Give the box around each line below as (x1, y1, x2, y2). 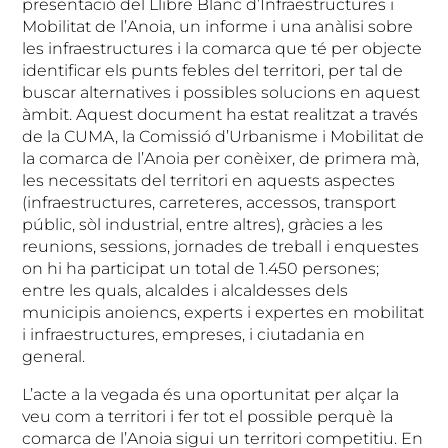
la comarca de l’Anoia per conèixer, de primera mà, (22, 149, 420, 168)
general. (22, 347, 86, 366)
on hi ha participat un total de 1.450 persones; (22, 259, 380, 278)
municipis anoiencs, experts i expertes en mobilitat (22, 303, 425, 322)
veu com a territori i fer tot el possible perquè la (22, 407, 394, 426)
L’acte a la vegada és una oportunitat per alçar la (22, 385, 400, 404)
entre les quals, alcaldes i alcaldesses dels (22, 281, 349, 300)
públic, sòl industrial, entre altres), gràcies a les (22, 215, 384, 234)
